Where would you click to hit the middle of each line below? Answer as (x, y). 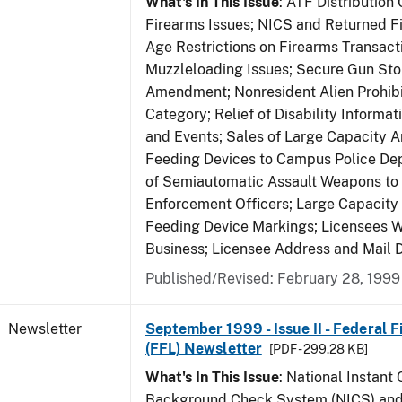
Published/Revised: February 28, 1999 (273, 279)
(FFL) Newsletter (204, 349)
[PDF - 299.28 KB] (318, 349)
